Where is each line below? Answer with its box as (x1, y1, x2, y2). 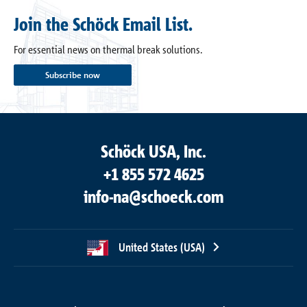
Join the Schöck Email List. (14, 13, 193, 35)
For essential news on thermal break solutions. (14, 42, 203, 56)
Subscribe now (45, 70, 100, 80)
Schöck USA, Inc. (101, 141, 206, 162)
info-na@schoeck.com (83, 186, 224, 207)
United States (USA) (118, 240, 205, 254)
